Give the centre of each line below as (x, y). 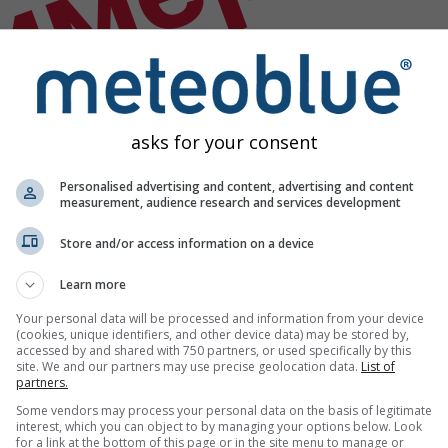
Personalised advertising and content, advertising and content (237, 186)
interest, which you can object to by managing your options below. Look (219, 426)
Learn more (93, 284)
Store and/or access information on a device (187, 243)
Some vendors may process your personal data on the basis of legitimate (224, 410)
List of (378, 366)
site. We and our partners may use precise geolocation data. (188, 366)
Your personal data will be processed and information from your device (220, 318)
